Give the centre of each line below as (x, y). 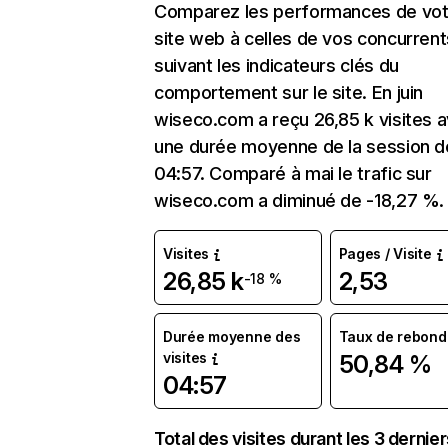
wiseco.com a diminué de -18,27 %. (299, 200)
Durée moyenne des (232, 336)
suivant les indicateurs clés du (276, 65)
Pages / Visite (385, 253)
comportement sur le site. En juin (289, 92)
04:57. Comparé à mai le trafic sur (293, 173)
